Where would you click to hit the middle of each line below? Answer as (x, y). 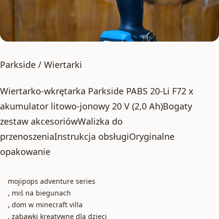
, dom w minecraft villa (45, 204)
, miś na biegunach (39, 193)
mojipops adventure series (52, 181)
